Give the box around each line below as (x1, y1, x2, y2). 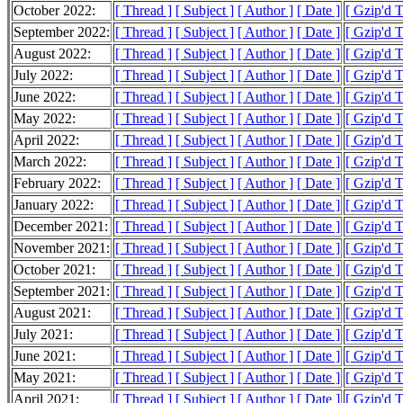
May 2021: (13, 370, 76, 386)
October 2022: (13, 3, 95, 19)
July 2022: (13, 67, 73, 84)
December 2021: (13, 219, 108, 235)
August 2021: (13, 305, 91, 321)
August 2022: (13, 46, 91, 62)
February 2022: (13, 175, 101, 192)
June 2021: (13, 348, 76, 364)
